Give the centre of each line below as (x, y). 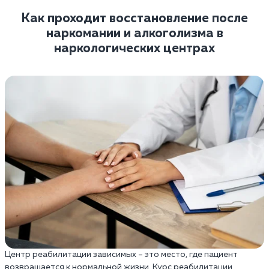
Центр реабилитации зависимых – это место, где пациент (121, 254)
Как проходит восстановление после (134, 18)
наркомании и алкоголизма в (134, 33)
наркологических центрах (134, 48)
